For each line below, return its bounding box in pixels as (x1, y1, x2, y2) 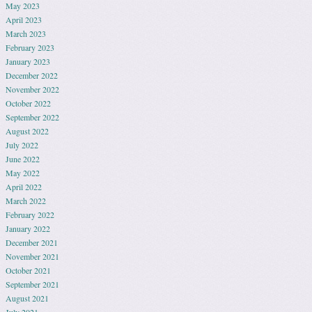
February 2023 (6, 42, 54, 53)
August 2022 (6, 125, 49, 136)
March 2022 (6, 195, 46, 206)
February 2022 (6, 209, 54, 220)
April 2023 (6, 14, 42, 25)
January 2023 (6, 56, 50, 67)
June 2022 (6, 153, 40, 164)
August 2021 (6, 292, 49, 304)
